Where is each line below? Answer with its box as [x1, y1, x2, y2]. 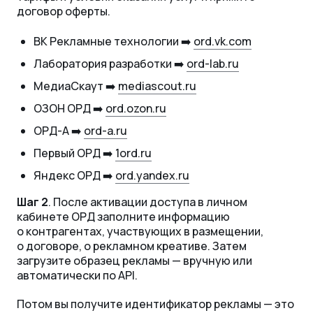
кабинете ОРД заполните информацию [17, 209, 230, 225]
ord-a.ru [84, 123, 127, 139]
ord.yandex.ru [115, 168, 189, 184]
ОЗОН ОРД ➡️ [34, 101, 105, 117]
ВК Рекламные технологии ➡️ [34, 34, 194, 50]
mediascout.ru [118, 78, 196, 94]
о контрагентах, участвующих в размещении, [17, 224, 263, 240]
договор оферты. [17, 3, 110, 20]
